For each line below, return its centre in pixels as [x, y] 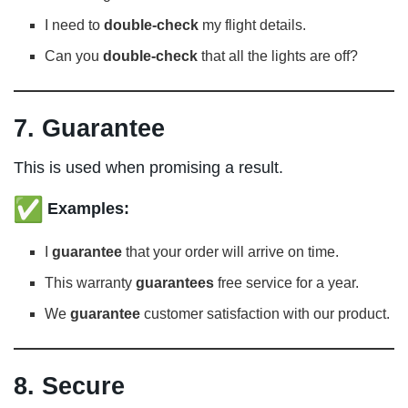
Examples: [88, 208]
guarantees [175, 282]
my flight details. [253, 25]
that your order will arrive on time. [231, 251]
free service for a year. [287, 282]
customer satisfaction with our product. [265, 313]
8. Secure [69, 386]
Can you [74, 56]
